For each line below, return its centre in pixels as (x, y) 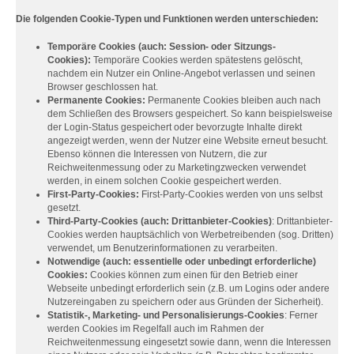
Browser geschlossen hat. (103, 87)
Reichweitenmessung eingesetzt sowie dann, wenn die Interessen (189, 342)
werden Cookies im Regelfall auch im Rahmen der (156, 329)
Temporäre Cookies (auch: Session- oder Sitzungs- (162, 47)
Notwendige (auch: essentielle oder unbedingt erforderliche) (182, 262)
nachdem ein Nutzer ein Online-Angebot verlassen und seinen (181, 73)
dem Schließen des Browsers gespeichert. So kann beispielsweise (190, 114)
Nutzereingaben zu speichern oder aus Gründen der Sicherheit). (185, 302)
